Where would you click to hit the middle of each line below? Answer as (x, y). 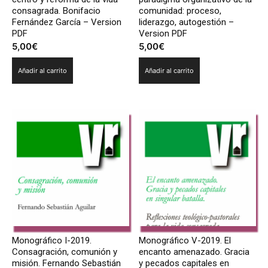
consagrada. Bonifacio (56, 11)
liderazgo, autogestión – (187, 22)
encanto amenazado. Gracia (194, 252)
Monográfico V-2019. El (185, 241)
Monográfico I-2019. (52, 241)
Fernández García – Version (67, 22)
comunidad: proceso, (180, 11)
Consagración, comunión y (65, 252)
